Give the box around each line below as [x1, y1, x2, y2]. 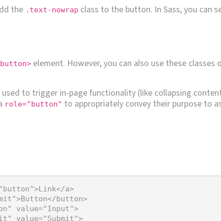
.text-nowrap [25, 5, 78, 14]
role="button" [4, 99, 62, 109]
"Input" [43, 204, 74, 213]
